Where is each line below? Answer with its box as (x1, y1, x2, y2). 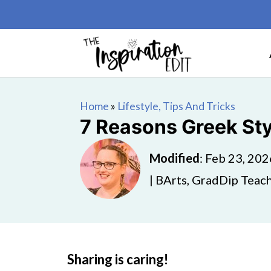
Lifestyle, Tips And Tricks (117, 100, 235, 113)
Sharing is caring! (67, 251, 168, 267)
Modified (149, 151, 200, 165)
